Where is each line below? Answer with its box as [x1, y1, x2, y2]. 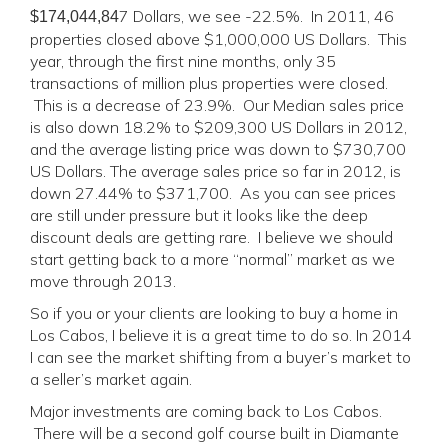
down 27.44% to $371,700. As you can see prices [30, 183, 396, 203]
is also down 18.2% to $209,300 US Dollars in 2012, [30, 117, 407, 137]
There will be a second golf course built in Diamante [30, 423, 399, 443]
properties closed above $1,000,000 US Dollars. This [30, 29, 407, 49]
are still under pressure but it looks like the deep [30, 205, 368, 225]
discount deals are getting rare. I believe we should [30, 227, 393, 247]
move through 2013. [30, 271, 176, 291]
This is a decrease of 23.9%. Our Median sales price [30, 95, 404, 115]
